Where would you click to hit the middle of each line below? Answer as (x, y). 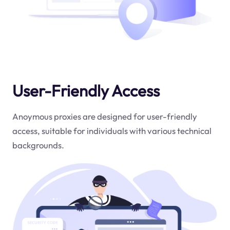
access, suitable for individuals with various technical (112, 130)
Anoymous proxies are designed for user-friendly (104, 116)
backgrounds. (38, 145)
